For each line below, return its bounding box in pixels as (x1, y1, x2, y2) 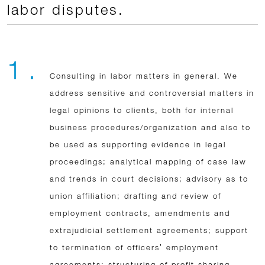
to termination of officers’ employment (50, 243, 219, 252)
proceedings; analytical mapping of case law (50, 157, 247, 166)
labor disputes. (7, 1, 124, 18)
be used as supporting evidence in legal (50, 140, 226, 149)
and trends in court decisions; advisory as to (50, 174, 248, 183)
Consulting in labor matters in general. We (50, 71, 238, 80)
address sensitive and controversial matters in (50, 88, 254, 98)
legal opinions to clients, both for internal (50, 105, 234, 115)
